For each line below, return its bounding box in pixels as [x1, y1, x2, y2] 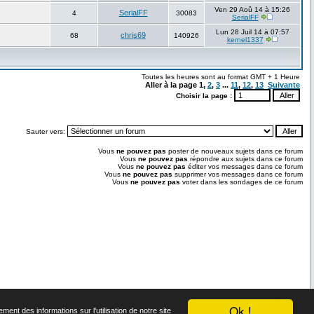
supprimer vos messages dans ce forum [172, 170, 303, 179]
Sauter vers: [26, 128, 67, 136]
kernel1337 [226, 36, 264, 44]
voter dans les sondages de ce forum [180, 178, 303, 186]
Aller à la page [145, 81, 199, 90]
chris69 [121, 31, 146, 40]
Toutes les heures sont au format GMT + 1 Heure [142, 73, 300, 81]
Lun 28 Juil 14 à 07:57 [215, 28, 289, 36]
